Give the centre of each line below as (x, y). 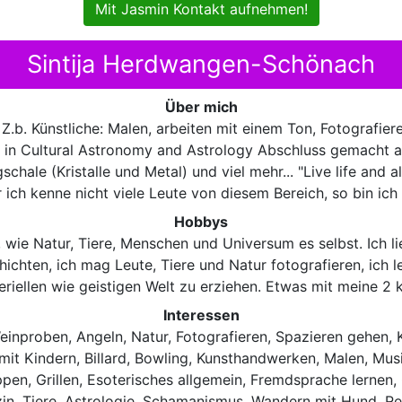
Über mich (201, 107)
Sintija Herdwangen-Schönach (201, 64)
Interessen (201, 315)
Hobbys (201, 222)
